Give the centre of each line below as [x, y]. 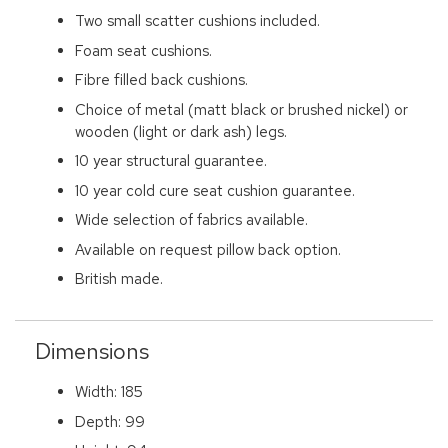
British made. [119, 279]
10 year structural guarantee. [171, 161]
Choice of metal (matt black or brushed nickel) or [241, 109]
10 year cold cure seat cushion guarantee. [215, 190]
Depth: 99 [110, 421]
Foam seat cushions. [143, 50]
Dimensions [92, 351]
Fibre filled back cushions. [161, 80]
